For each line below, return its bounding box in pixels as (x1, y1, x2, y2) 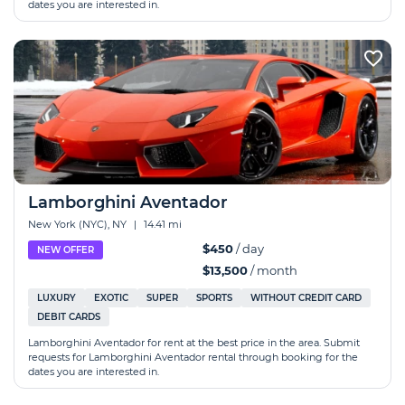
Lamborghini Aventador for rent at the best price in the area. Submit (28, 336, 360, 349)
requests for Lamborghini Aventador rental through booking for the (28, 351, 358, 363)
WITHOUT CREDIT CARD (250, 292, 362, 304)
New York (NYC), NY (28, 218, 129, 231)
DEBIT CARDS (37, 311, 100, 323)
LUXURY (37, 292, 76, 304)
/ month (248, 263, 297, 278)
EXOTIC (94, 292, 128, 304)
